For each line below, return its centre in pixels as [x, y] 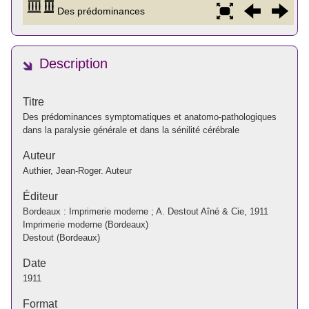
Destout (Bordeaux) [61, 237]
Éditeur [40, 196]
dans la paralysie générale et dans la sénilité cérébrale [131, 130]
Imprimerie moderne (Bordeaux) [86, 224]
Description [73, 64]
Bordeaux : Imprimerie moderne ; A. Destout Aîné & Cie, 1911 [146, 211]
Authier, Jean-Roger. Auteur [77, 170]
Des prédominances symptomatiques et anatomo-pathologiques [150, 117]
